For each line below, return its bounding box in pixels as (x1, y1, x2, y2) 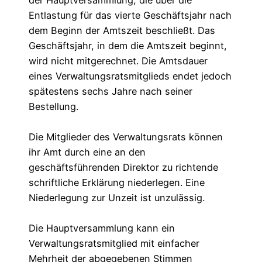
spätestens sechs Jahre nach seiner (29, 85, 193, 98)
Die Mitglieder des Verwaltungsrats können (29, 131, 223, 143)
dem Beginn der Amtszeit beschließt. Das (29, 25, 216, 37)
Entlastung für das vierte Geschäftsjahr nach (29, 9, 232, 22)
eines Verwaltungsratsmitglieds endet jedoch (29, 70, 232, 82)
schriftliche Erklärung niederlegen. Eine (29, 177, 205, 189)
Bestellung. (29, 101, 79, 113)
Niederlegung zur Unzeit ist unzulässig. (29, 192, 205, 204)
